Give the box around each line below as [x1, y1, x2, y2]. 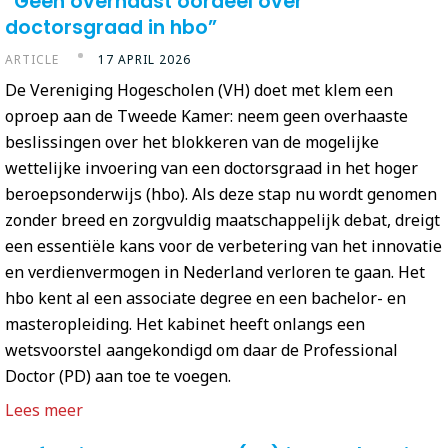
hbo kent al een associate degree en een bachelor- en [5, 287, 406, 310]
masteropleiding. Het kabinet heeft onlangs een [5, 313, 365, 336]
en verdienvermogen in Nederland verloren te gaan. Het [5, 261, 425, 284]
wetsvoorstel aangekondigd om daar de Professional [5, 339, 398, 362]
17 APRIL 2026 [98, 51, 191, 69]
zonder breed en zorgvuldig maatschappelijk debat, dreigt [5, 209, 440, 232]
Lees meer [5, 399, 83, 422]
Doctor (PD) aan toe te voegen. [5, 365, 231, 388]
